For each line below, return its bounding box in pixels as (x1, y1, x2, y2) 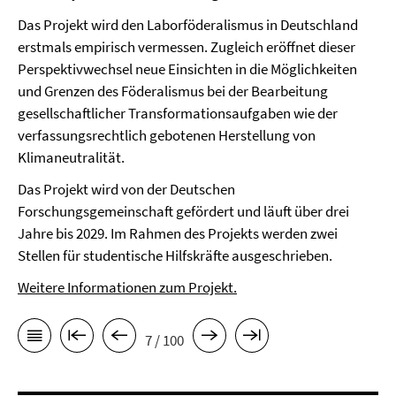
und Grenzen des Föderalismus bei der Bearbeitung (18, 81, 328, 101)
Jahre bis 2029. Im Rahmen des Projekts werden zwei (18, 224, 338, 243)
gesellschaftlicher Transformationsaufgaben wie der (18, 103, 338, 123)
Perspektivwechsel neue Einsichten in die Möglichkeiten (18, 59, 357, 79)
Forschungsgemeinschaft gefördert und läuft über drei (18, 202, 349, 221)
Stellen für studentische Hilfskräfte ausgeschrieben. (18, 246, 332, 265)
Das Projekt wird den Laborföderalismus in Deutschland (18, 15, 358, 34)
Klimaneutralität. (18, 148, 125, 167)
